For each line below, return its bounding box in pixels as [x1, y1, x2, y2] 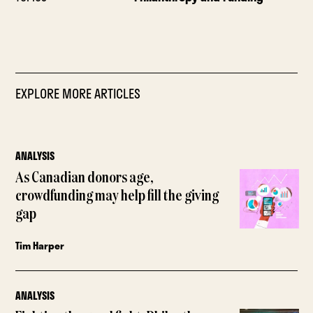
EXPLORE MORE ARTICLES [15, 83, 141, 103]
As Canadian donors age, [15, 170, 154, 186]
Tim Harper [15, 238, 65, 253]
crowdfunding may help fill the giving [15, 188, 219, 204]
